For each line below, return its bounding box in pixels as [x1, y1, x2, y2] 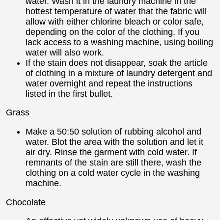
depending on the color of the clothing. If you [26, 27, 199, 37]
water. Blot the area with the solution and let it [26, 137, 203, 147]
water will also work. [26, 47, 104, 57]
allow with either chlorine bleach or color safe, [26, 16, 204, 27]
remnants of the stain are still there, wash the [26, 157, 201, 167]
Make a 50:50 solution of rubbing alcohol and [26, 126, 201, 137]
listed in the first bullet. [26, 88, 113, 99]
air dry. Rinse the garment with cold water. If [26, 147, 197, 157]
